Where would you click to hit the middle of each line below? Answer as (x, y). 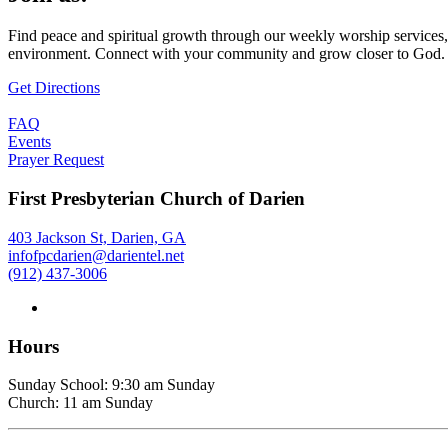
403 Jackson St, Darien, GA (97, 237)
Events (29, 142)
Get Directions (54, 88)
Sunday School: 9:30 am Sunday (111, 385)
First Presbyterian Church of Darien (156, 199)
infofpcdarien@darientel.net (96, 255)
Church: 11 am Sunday (80, 403)
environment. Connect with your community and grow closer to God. (226, 54)
